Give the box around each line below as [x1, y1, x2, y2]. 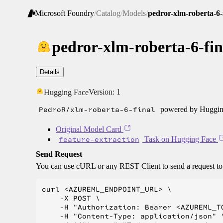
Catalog [96, 9, 120, 18]
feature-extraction [59, 135, 139, 144]
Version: [89, 88, 116, 97]
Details [40, 68, 60, 76]
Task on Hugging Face [142, 135, 216, 144]
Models [122, 9, 146, 18]
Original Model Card [56, 125, 121, 134]
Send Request [36, 150, 82, 159]
